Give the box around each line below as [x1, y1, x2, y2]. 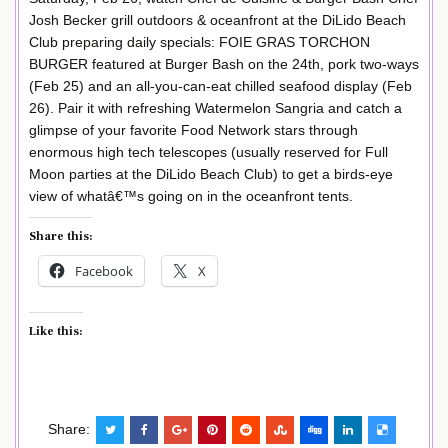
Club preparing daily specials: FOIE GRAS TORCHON [29, 34, 370, 51]
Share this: [29, 229, 93, 245]
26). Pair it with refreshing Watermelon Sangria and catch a [29, 100, 402, 117]
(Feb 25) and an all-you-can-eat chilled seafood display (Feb [29, 78, 412, 95]
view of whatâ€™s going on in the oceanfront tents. [29, 188, 353, 205]
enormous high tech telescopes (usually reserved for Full [29, 144, 388, 161]
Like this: [29, 324, 83, 340]
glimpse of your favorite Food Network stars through [29, 122, 358, 139]
